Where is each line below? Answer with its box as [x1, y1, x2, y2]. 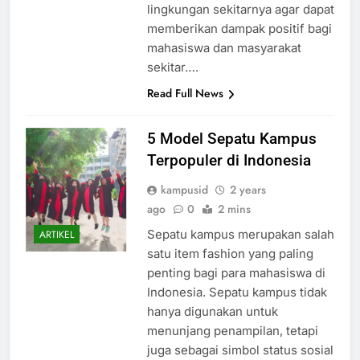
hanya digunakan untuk [146, 304, 278, 320]
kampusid [160, 182, 208, 198]
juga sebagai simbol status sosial [146, 342, 333, 358]
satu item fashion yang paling [146, 246, 313, 262]
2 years [229, 182, 266, 198]
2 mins [217, 201, 251, 218]
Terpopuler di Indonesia [146, 151, 311, 170]
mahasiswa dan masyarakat [146, 40, 301, 56]
